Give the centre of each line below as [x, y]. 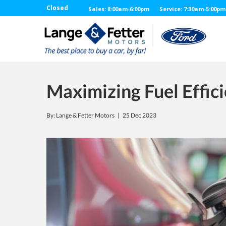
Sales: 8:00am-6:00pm [119, 9]
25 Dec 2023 [139, 115]
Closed [57, 8]
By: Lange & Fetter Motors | [84, 115]
